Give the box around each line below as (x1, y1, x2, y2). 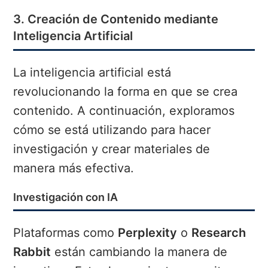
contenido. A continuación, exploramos (13, 103, 235, 118)
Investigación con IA (13, 191, 118, 204)
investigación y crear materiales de (13, 142, 211, 157)
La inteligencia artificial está (13, 65, 172, 80)
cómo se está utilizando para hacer (13, 123, 211, 138)
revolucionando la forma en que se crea (13, 84, 238, 99)
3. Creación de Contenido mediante (13, 12, 219, 27)
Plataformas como (13, 226, 118, 240)
